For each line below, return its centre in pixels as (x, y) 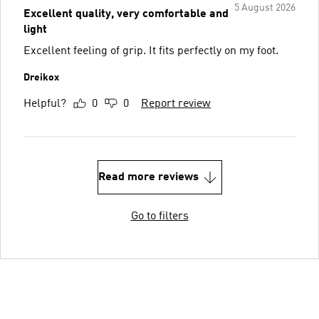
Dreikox (41, 77)
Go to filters (159, 216)
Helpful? (45, 104)
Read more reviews (148, 177)
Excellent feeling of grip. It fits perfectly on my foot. (151, 51)
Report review (176, 104)
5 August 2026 (265, 7)
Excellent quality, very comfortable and (126, 14)
